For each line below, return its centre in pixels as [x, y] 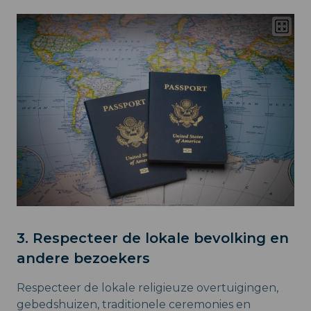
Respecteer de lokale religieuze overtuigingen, [148, 287]
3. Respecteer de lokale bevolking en [153, 238]
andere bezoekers [83, 258]
